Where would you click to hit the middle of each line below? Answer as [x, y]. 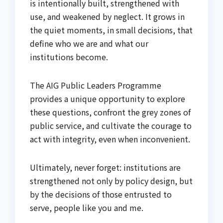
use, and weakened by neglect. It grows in [107, 16]
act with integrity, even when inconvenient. [110, 139]
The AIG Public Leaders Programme [96, 85]
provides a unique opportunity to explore [108, 99]
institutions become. [69, 57]
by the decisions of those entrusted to [101, 194]
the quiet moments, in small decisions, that [111, 30]
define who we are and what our [89, 43]
